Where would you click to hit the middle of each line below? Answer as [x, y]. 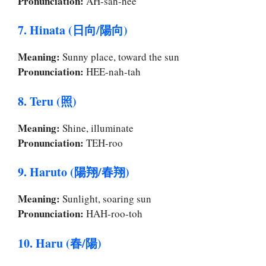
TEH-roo [103, 142]
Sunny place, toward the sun [120, 57]
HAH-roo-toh [113, 214]
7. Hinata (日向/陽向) [73, 30]
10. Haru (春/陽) [60, 243]
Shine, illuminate [97, 128]
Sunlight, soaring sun [106, 199]
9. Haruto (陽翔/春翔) [74, 172]
